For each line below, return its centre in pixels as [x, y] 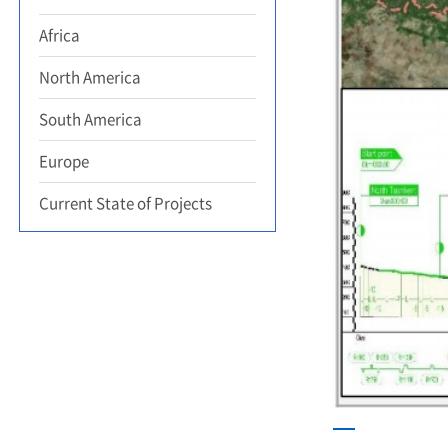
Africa [59, 35]
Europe [64, 161]
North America [90, 77]
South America [90, 119]
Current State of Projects [125, 203]
